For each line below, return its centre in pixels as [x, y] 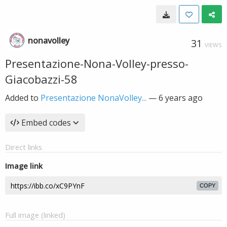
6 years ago [181, 98]
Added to [23, 98]
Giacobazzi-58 [41, 79]
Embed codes [46, 123]
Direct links [24, 147]
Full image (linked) [35, 215]
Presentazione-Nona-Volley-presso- [97, 63]
